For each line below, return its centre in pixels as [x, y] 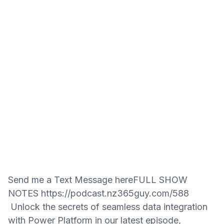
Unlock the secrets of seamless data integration [108, 207]
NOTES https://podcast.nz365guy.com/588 [98, 193]
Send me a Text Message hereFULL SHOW [98, 180]
